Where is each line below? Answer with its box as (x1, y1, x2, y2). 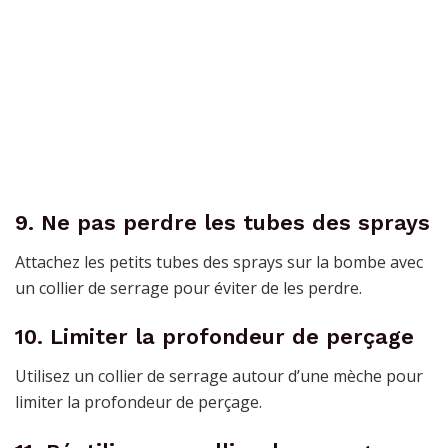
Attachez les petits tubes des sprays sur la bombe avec (15, 250, 423, 273)
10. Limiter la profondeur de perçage (15, 324, 414, 350)
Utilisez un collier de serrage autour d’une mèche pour (15, 365, 423, 388)
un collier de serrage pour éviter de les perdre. (15, 276, 362, 299)
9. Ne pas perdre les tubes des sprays (15, 209, 430, 235)
